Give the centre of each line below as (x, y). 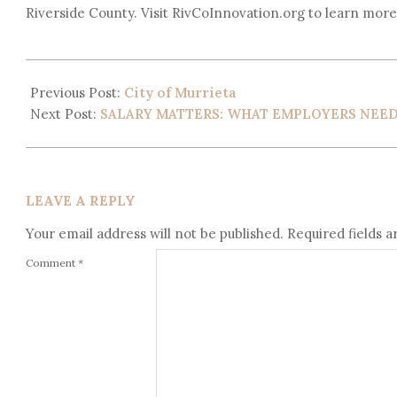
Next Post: (65, 114)
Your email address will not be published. (155, 234)
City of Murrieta (180, 93)
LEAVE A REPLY (81, 201)
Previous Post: (77, 93)
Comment (52, 262)
